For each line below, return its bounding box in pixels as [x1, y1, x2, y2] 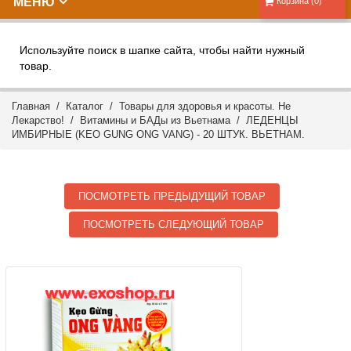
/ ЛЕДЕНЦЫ [230, 114, 299, 126]
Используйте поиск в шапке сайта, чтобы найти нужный [20, 44, 305, 56]
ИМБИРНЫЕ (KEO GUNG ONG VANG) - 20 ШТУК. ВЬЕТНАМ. [12, 128, 305, 140]
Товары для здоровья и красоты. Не [119, 100, 291, 112]
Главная [12, 100, 50, 112]
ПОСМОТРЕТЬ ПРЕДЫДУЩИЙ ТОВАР [78, 190, 266, 202]
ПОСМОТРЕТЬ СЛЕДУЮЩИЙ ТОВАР [83, 219, 265, 230]
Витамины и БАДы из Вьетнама [80, 114, 230, 126]
